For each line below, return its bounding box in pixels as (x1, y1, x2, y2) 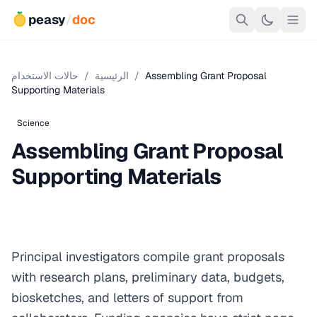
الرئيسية (95, 69, 129, 82)
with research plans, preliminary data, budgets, (11, 269, 284, 285)
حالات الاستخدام (11, 69, 79, 82)
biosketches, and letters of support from (11, 289, 243, 306)
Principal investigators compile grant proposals (11, 248, 284, 265)
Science (17, 117, 50, 129)
